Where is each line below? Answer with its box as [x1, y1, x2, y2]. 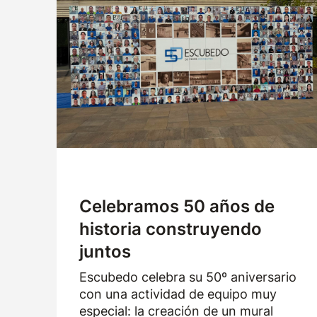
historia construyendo [79, 219, 262, 239]
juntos [79, 241, 131, 262]
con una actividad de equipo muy [79, 287, 277, 301]
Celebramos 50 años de [79, 196, 275, 217]
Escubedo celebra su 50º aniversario [79, 270, 296, 284]
